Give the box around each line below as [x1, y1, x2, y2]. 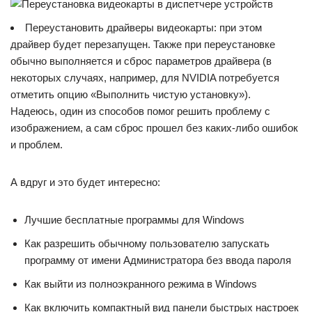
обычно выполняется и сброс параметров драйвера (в [10, 55, 272, 67]
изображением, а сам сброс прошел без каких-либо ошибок [10, 122, 298, 134]
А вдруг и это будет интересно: [10, 176, 160, 188]
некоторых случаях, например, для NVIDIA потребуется [10, 72, 279, 84]
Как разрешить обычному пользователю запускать [24, 237, 270, 249]
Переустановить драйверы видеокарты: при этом [25, 22, 262, 33]
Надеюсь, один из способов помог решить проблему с [10, 105, 270, 117]
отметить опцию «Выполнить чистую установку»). [10, 88, 251, 100]
